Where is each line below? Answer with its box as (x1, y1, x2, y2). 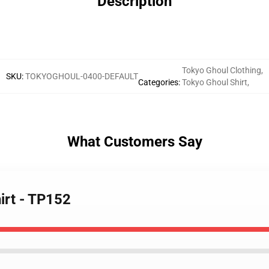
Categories (138, 77, 178, 87)
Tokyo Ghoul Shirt (182, 77, 247, 87)
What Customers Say (67, 133, 202, 150)
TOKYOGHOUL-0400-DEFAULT (25, 71, 138, 81)
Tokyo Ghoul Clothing (182, 65, 261, 75)
